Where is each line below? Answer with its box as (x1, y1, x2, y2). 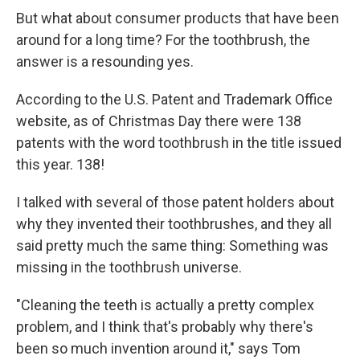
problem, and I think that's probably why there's (16, 317, 313, 335)
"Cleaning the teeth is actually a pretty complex (16, 296, 314, 313)
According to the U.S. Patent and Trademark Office (16, 90, 333, 108)
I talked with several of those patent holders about (16, 193, 334, 211)
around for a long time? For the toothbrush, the (16, 31, 310, 48)
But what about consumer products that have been (16, 9, 339, 27)
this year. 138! (16, 155, 104, 173)
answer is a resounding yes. (16, 52, 194, 70)
